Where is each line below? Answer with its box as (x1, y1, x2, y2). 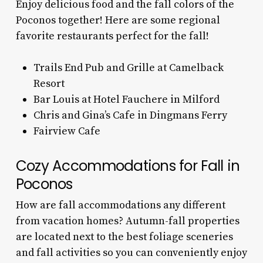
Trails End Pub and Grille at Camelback (33, 60, 224, 75)
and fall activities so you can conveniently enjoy (15, 245, 247, 259)
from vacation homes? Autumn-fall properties (15, 214, 240, 228)
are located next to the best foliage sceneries (15, 230, 233, 244)
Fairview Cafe (33, 124, 103, 138)
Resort (33, 76, 65, 90)
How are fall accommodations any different (15, 198, 225, 212)
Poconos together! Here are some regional (15, 13, 220, 27)
